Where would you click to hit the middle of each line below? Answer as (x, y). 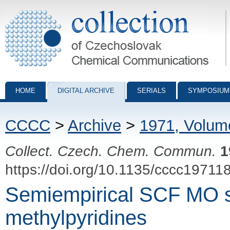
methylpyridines (76, 217)
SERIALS (151, 91)
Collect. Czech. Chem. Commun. (111, 151)
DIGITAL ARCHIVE (86, 91)
